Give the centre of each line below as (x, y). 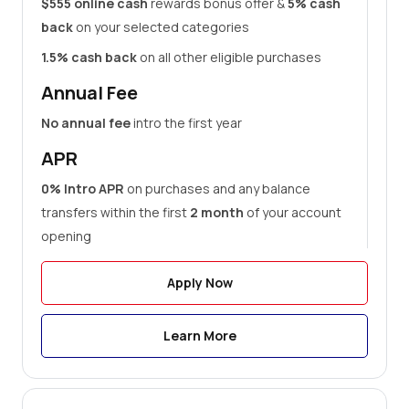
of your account (293, 212)
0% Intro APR (83, 189)
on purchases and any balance (217, 189)
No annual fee (86, 123)
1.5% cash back (89, 57)
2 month (217, 212)
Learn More (201, 336)
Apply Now (201, 283)
